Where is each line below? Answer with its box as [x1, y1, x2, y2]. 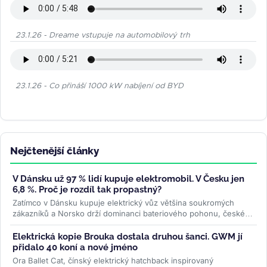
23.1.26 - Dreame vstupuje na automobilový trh [15, 31, 190, 39]
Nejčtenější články [10, 144, 99, 157]
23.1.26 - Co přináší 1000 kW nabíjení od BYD [15, 82, 184, 90]
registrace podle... [13, 219, 82, 229]
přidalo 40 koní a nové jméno [13, 241, 138, 253]
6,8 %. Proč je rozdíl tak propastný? [13, 184, 162, 195]
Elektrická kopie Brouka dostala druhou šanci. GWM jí [13, 231, 243, 242]
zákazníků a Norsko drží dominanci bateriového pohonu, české [13, 208, 245, 218]
